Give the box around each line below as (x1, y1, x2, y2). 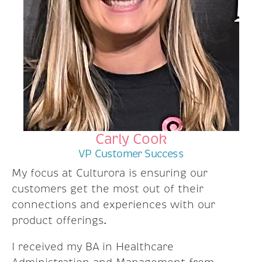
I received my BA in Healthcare (12, 240, 174, 253)
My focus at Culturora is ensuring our (12, 166, 208, 180)
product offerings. (12, 213, 106, 227)
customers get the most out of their (12, 182, 204, 195)
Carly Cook (95, 130, 167, 148)
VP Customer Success (78, 147, 184, 160)
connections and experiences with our (12, 198, 215, 211)
